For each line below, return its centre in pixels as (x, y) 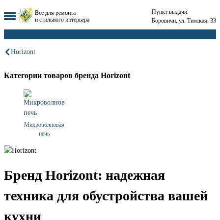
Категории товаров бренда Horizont (67, 75)
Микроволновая (44, 125)
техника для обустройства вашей (106, 195)
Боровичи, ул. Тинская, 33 (184, 20)
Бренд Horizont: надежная (84, 175)
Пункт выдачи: (170, 12)
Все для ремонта (55, 13)
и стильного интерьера (62, 19)
